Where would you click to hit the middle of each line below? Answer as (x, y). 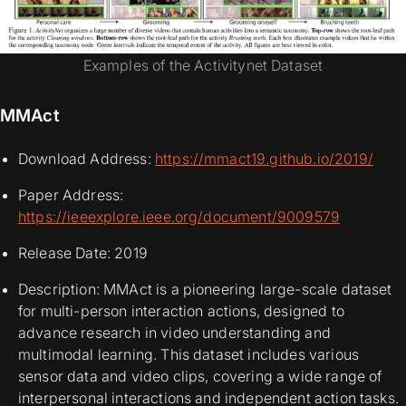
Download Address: (87, 159)
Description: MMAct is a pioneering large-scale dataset (205, 290)
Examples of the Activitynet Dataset (203, 66)
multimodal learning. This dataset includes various (189, 355)
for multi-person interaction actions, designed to (181, 311)
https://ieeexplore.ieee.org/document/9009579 (179, 217)
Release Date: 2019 (83, 253)
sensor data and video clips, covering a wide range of (200, 377)
